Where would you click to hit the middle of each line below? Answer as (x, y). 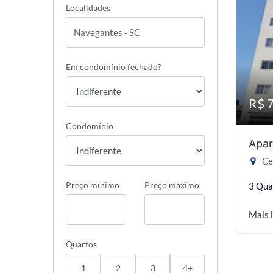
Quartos (81, 244)
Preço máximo (172, 185)
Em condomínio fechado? (114, 67)
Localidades (88, 8)
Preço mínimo (93, 185)
